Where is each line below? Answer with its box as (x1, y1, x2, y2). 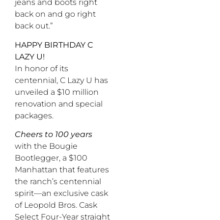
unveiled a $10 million (15, 87, 99, 97)
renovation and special (15, 99, 103, 109)
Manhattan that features (15, 165, 109, 175)
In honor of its (15, 63, 68, 73)
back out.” (15, 21, 53, 31)
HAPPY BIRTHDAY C (15, 40, 93, 50)
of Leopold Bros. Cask (15, 200, 97, 210)
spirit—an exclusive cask (15, 189, 108, 198)
